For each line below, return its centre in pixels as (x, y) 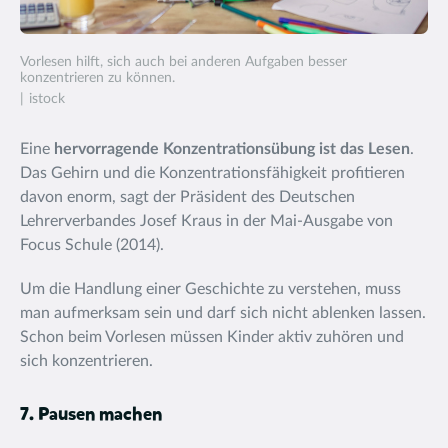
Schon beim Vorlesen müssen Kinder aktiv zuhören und (212, 337)
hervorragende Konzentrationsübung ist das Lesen (232, 149)
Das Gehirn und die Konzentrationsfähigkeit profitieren (212, 173)
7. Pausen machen (91, 415)
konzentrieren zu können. (97, 78)
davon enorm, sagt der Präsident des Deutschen (187, 197)
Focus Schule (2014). (92, 245)
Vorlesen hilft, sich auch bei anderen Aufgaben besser (183, 62)
